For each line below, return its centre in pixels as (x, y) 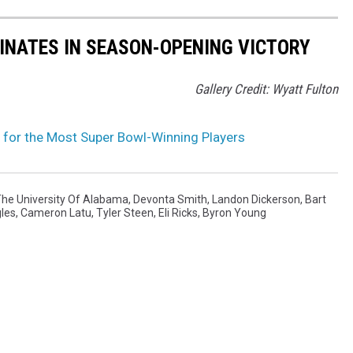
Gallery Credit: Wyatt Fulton (266, 89)
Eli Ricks (178, 213)
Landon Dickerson (256, 200)
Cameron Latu (56, 213)
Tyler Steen (125, 213)
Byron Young (234, 213)
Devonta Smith (170, 200)
